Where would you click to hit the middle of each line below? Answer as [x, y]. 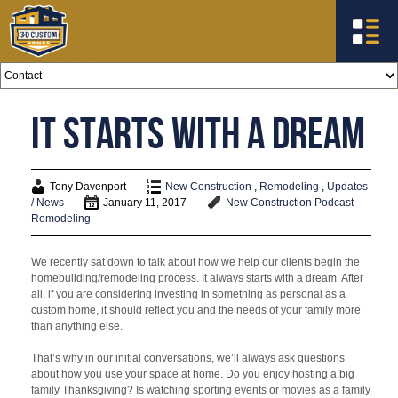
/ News [48, 203]
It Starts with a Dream [199, 133]
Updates [348, 187]
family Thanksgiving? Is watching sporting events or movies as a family [201, 390]
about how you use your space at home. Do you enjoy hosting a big [193, 374]
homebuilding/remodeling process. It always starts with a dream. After [198, 278]
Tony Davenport [88, 187]
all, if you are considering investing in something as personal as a [189, 294]
